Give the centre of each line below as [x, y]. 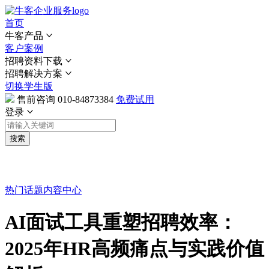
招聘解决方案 [34, 74]
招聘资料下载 [34, 61]
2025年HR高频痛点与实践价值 [134, 249]
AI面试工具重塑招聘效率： [121, 222]
